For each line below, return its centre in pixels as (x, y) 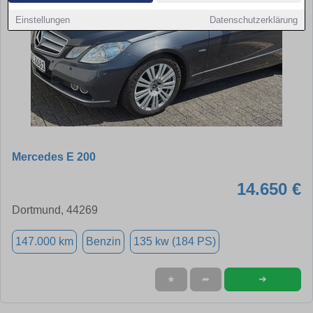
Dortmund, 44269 (55, 210)
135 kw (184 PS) (175, 241)
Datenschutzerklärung (253, 20)
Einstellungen (43, 20)
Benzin (103, 241)
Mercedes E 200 (54, 156)
